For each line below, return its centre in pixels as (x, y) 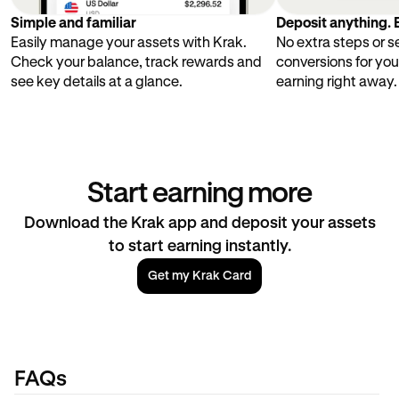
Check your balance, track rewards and (136, 63)
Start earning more (199, 194)
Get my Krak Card (199, 276)
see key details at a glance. (97, 82)
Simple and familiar (73, 24)
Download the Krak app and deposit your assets (199, 223)
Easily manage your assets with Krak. (129, 43)
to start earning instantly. (199, 246)
